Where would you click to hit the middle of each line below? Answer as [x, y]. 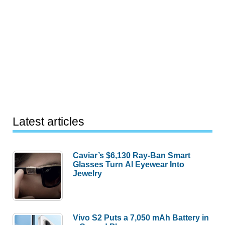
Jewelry [88, 174]
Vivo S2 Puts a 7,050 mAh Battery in [141, 218]
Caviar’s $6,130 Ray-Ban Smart [132, 155]
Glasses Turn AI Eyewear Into [129, 164]
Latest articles [49, 122]
